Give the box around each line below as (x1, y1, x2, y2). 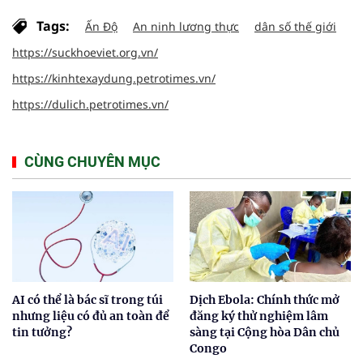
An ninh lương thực (133, 19, 239, 34)
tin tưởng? (12, 324, 72, 340)
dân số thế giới (254, 19, 336, 34)
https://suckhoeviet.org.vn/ (12, 45, 158, 60)
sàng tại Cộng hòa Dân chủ (190, 324, 340, 340)
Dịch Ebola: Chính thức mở (190, 292, 340, 307)
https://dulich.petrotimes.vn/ (12, 96, 169, 112)
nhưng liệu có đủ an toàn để (12, 308, 169, 323)
